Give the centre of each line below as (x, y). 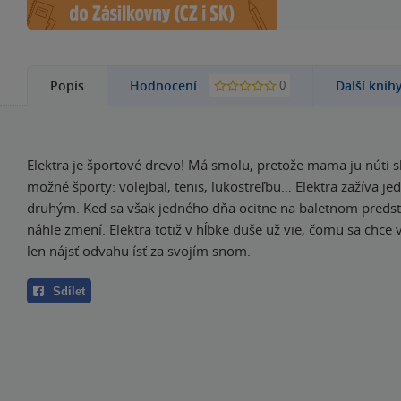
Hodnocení (165, 85)
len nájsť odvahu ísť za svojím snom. (139, 250)
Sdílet (69, 291)
